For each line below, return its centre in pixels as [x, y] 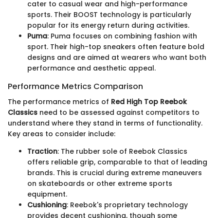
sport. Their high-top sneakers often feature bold [116, 46]
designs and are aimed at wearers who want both [117, 57]
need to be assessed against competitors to [118, 112]
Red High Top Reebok [149, 101]
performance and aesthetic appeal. [91, 68]
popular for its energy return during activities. [108, 25]
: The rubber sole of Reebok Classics [122, 151]
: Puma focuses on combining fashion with [122, 36]
